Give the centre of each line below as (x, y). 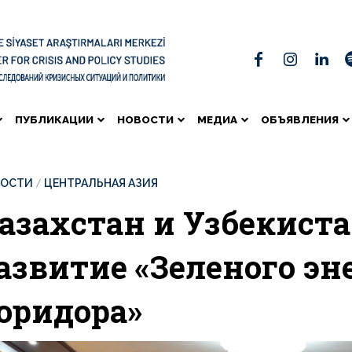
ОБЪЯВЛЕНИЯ (300, 119)
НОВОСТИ (145, 119)
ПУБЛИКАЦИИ (54, 119)
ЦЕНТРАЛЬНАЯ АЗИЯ (101, 183)
